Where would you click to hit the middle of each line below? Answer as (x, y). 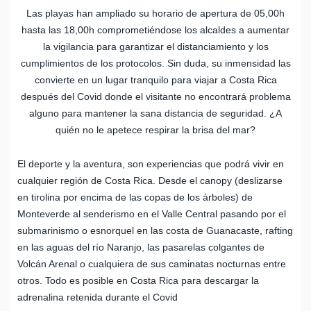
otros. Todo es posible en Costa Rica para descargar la (138, 280)
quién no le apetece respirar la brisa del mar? (155, 129)
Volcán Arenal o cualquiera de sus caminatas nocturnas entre (152, 263)
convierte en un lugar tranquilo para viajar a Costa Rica (155, 79)
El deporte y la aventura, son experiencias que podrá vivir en (151, 163)
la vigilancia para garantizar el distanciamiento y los (155, 46)
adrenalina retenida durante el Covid (98, 297)
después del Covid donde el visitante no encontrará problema (155, 96)
